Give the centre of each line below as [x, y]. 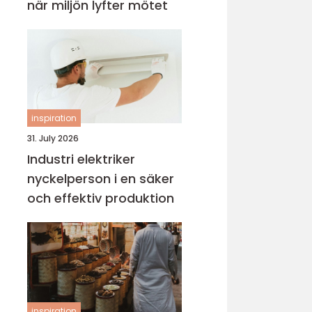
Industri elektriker [81, 159]
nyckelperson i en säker [101, 179]
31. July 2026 [53, 138]
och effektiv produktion [101, 198]
